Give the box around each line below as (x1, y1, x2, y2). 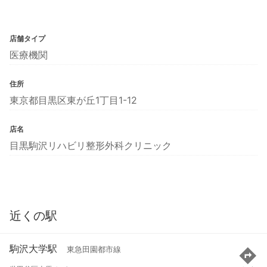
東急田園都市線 (67, 245, 121, 254)
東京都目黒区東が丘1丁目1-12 (10, 94, 137, 106)
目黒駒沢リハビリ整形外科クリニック (10, 139, 172, 151)
